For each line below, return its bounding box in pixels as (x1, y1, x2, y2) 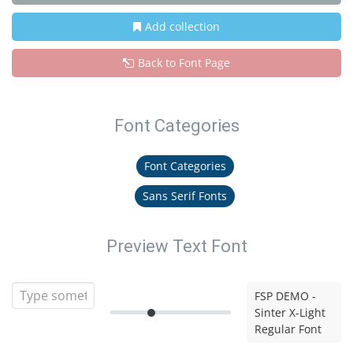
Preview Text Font (106, 236, 247, 256)
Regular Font (254, 321, 321, 336)
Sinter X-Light (254, 305, 325, 320)
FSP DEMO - (254, 288, 316, 303)
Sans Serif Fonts (143, 188, 227, 203)
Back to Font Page (138, 55, 230, 70)
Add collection (145, 19, 220, 34)
